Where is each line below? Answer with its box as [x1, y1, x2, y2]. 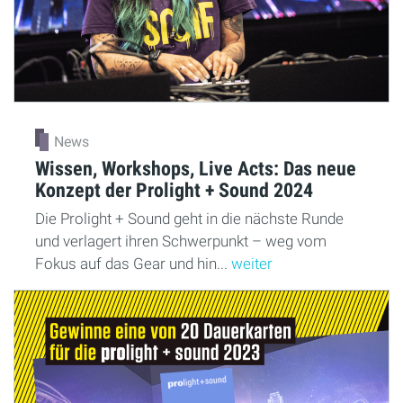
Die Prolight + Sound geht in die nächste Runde [35, 209, 344, 228]
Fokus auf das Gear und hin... [35, 254, 231, 273]
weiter [231, 254, 273, 273]
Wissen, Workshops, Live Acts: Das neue [35, 156, 356, 180]
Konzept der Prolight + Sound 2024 [35, 177, 313, 201]
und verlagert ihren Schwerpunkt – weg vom [35, 231, 327, 250]
